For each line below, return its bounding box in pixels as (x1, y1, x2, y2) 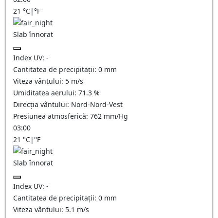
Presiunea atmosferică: (13, 111, 90, 121)
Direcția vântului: (13, 100, 71, 109)
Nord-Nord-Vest (71, 100, 123, 109)
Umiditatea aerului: (13, 88, 78, 97)
